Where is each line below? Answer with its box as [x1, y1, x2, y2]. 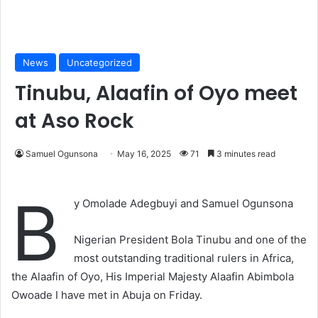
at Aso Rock [15, 107, 134, 136]
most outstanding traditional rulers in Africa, [74, 251, 294, 265]
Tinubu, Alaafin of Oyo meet [15, 79, 297, 108]
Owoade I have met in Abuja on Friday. [11, 288, 202, 302]
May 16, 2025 [117, 148, 171, 160]
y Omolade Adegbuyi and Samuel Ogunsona [74, 197, 293, 211]
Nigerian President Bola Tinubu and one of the [74, 233, 307, 247]
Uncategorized [67, 57, 132, 69]
